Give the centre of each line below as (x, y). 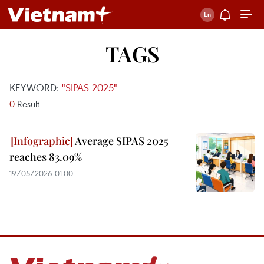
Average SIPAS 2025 (121, 141)
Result (27, 104)
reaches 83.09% (46, 157)
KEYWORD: (36, 88)
